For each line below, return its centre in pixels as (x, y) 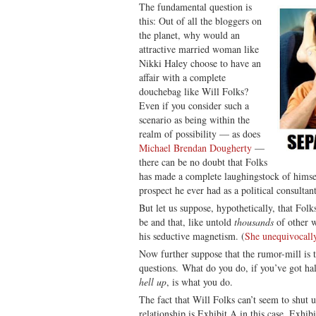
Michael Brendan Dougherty (195, 147)
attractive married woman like (199, 49)
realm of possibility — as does (200, 133)
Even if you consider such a (194, 105)
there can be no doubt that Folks (203, 162)
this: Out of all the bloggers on (200, 20)
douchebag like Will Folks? (194, 91)
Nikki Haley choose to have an (200, 63)
